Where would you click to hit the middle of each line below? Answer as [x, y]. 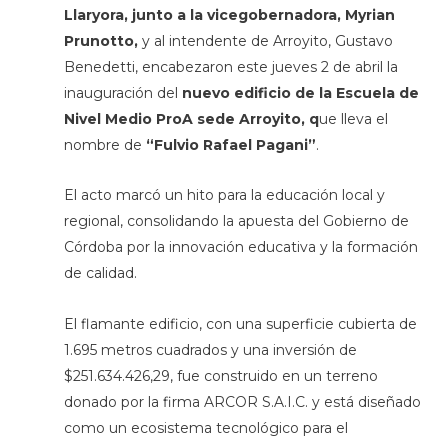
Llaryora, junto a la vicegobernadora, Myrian [229, 14]
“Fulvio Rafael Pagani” [230, 144]
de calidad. [100, 273]
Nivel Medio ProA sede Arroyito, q [191, 118]
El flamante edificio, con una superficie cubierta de [240, 323]
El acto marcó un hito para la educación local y [224, 195]
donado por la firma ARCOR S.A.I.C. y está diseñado [242, 401]
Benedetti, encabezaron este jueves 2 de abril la [230, 66]
